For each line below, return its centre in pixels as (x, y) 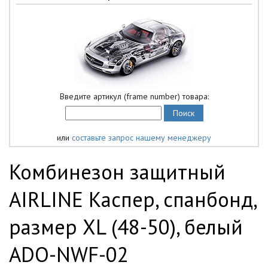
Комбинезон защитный (117, 172)
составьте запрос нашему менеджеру (141, 138)
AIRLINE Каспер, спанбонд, (133, 199)
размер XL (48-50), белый (126, 227)
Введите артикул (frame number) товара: (134, 96)
